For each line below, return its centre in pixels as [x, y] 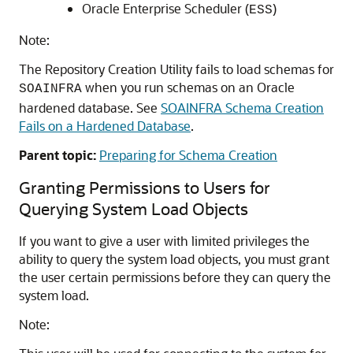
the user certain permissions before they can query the [175, 277]
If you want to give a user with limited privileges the [164, 241]
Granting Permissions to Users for [145, 187]
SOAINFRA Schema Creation [242, 108]
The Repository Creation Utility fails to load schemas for [176, 69]
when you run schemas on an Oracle [188, 87]
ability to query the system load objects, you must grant [174, 259]
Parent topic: [58, 155]
